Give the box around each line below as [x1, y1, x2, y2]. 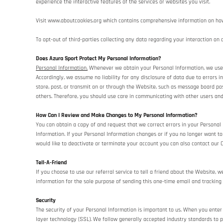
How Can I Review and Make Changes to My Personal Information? [36, 111, 198, 119]
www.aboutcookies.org [48, 17, 102, 24]
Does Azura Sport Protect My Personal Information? [36, 55, 161, 62]
